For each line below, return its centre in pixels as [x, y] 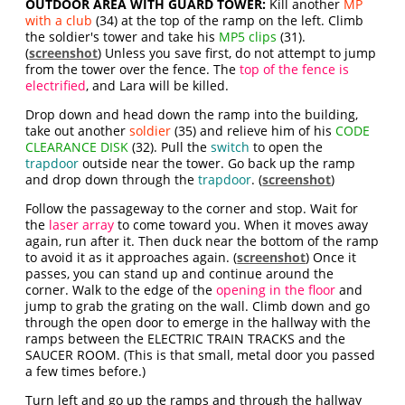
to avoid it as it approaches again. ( [132, 258]
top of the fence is [295, 70]
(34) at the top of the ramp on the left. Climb [228, 21]
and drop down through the [112, 180]
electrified [56, 86]
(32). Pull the [170, 147]
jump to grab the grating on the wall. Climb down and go [198, 306]
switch [231, 147]
